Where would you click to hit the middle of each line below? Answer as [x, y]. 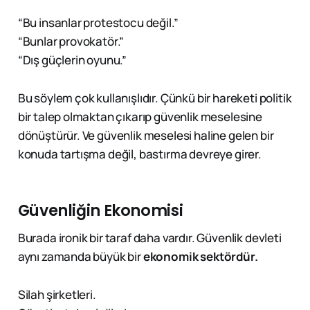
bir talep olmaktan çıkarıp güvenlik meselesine [140, 117]
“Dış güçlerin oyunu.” [72, 60]
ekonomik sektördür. [200, 257]
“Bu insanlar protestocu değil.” [98, 23]
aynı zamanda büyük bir [80, 257]
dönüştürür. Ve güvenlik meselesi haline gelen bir [146, 136]
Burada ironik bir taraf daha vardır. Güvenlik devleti [149, 238]
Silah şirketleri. [57, 295]
